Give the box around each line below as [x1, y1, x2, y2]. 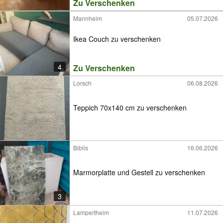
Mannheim [73, 14, 102, 22]
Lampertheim [73, 208, 109, 217]
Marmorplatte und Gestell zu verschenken [155, 167, 205, 177]
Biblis [73, 143, 88, 152]
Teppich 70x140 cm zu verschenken [73, 102, 187, 112]
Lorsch [73, 79, 92, 87]
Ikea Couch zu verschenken [73, 33, 161, 44]
